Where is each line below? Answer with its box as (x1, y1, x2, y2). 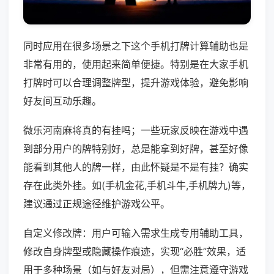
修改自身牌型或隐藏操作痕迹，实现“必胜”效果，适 (23, 245, 246, 258)
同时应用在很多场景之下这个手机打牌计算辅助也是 (23, 40, 248, 53)
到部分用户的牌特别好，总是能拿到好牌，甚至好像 (23, 143, 248, 155)
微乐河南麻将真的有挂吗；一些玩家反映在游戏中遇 (23, 124, 248, 137)
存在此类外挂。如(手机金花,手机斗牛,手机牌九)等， (23, 179, 251, 192)
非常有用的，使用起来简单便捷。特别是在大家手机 (23, 58, 248, 71)
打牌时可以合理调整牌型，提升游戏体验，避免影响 (23, 76, 248, 89)
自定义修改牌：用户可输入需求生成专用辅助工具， (23, 227, 248, 240)
